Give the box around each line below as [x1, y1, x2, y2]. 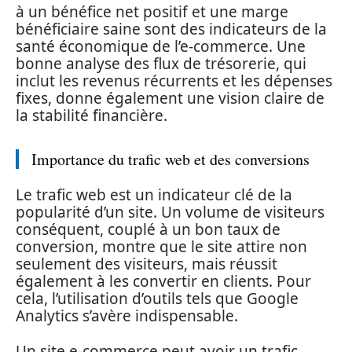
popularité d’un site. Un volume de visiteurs [16, 202, 324, 222]
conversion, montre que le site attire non [16, 236, 307, 257]
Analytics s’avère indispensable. [16, 306, 238, 326]
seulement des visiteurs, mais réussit [16, 254, 277, 274]
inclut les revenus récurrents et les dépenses [16, 70, 332, 91]
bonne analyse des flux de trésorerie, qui [16, 53, 306, 74]
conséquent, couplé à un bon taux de [16, 219, 280, 240]
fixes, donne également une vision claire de [16, 87, 324, 108]
